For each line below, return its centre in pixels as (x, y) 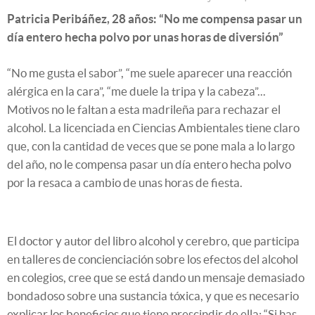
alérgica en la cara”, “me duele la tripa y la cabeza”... (136, 91)
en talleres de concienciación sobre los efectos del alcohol (153, 259)
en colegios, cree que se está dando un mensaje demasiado (156, 277)
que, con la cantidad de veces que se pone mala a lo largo (151, 146)
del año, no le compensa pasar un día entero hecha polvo (149, 164)
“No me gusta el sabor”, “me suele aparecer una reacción (149, 72)
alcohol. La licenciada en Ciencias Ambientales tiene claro (153, 127)
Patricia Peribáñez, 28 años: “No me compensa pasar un (155, 18)
